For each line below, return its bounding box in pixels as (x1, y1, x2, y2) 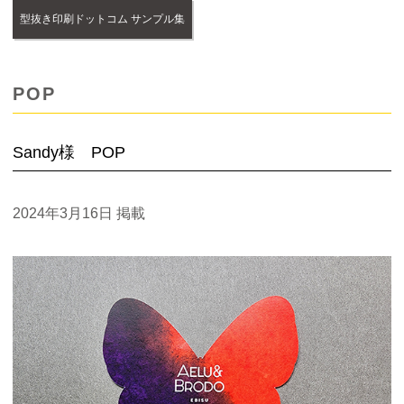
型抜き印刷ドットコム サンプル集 (20, 13, 186, 26)
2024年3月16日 (13, 206, 113, 222)
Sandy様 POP (13, 143, 125, 162)
